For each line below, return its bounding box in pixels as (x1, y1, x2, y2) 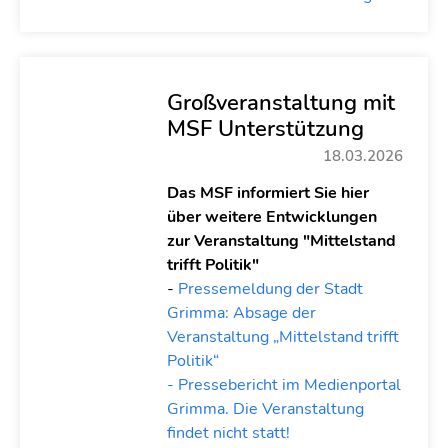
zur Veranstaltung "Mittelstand (166, 230, 396, 252)
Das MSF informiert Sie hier (166, 182, 369, 204)
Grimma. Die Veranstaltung (166, 398, 364, 420)
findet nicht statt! (166, 422, 290, 444)
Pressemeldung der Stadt (177, 278, 363, 300)
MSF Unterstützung (166, 113, 364, 144)
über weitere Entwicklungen (166, 206, 377, 228)
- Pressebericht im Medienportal (166, 374, 401, 396)
